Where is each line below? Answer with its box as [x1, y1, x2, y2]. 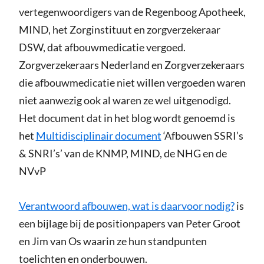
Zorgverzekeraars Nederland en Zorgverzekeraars [18, 58, 245, 72]
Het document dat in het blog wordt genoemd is [18, 111, 235, 125]
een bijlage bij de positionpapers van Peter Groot [18, 217, 240, 230]
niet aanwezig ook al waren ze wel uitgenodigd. [18, 94, 231, 107]
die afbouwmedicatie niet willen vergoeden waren [18, 76, 246, 90]
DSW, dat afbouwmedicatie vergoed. [18, 41, 186, 54]
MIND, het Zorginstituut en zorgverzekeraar [18, 23, 220, 37]
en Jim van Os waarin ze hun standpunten [18, 235, 207, 248]
